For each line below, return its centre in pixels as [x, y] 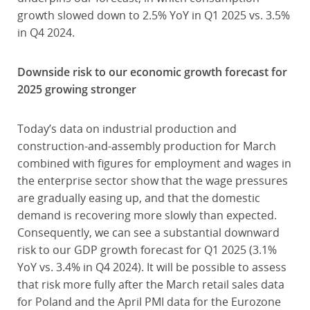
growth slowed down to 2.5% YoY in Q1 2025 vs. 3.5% [153, 15]
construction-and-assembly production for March [146, 146]
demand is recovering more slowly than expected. [147, 215]
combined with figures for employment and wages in [154, 163]
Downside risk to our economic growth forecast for [152, 72]
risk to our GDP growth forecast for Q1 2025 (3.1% [147, 250]
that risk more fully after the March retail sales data [151, 284]
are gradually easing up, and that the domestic [138, 198]
